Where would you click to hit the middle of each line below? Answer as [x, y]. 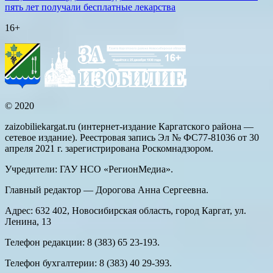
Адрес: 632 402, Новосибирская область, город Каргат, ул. [126, 211]
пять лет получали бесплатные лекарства [90, 7]
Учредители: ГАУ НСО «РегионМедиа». [89, 169]
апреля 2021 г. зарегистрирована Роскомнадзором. [109, 149]
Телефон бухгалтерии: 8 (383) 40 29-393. [88, 263]
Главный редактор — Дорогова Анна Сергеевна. [107, 190]
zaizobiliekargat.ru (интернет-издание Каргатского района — [129, 127]
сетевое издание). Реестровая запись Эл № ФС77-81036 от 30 [132, 138]
